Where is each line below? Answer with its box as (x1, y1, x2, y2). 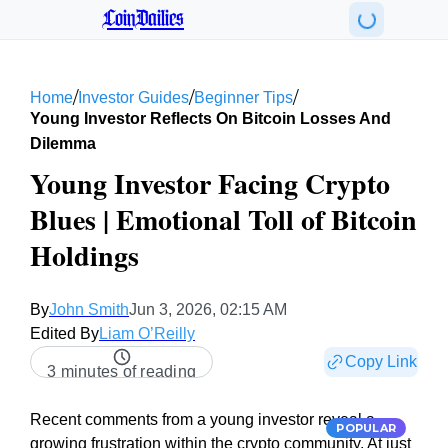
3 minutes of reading (47, 363, 196, 380)
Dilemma (30, 135, 96, 152)
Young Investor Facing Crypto (30, 163, 390, 204)
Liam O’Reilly (99, 325, 195, 342)
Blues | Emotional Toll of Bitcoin (30, 199, 417, 240)
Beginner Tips (194, 89, 293, 106)
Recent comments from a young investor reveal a (30, 411, 375, 428)
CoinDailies (102, 9, 184, 29)
